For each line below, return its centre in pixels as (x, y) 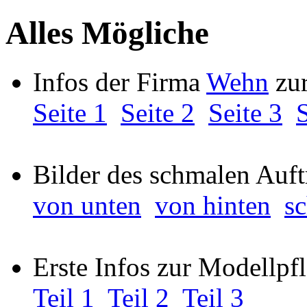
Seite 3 (245, 112)
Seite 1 (70, 112)
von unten (87, 205)
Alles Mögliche (107, 33)
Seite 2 (158, 112)
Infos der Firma (120, 82)
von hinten (213, 205)
